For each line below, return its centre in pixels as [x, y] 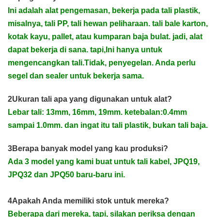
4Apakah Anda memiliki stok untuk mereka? [88, 201]
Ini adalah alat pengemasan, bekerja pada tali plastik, [104, 11]
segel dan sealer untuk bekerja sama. [76, 76]
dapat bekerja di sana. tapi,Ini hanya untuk [85, 50]
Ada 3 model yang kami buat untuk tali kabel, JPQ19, [104, 162]
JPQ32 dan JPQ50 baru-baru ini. [66, 175]
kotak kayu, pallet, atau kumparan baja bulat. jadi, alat [105, 37]
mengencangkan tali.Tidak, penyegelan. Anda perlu [102, 63]
